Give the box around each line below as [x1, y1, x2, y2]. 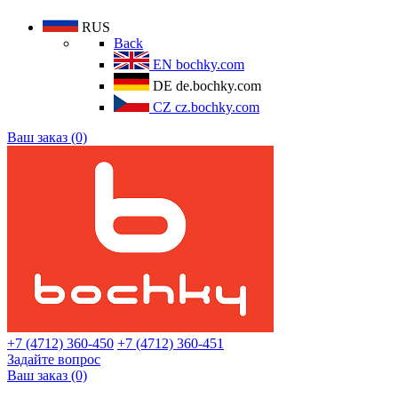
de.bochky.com [176, 78, 261, 93]
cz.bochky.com [175, 99, 259, 115]
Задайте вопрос [7, 352, 100, 367]
